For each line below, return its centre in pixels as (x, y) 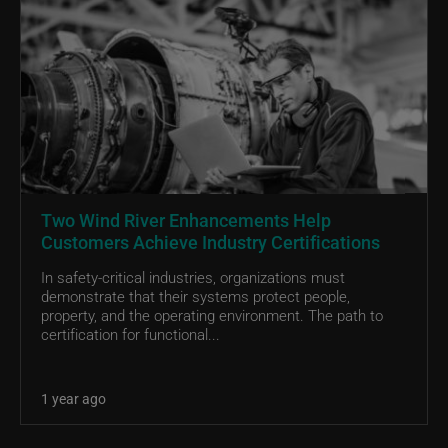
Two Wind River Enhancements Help (186, 219)
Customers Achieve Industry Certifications (210, 241)
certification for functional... (130, 333)
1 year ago (73, 398)
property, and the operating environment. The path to (212, 314)
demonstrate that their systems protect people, (195, 295)
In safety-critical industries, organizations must (193, 276)
